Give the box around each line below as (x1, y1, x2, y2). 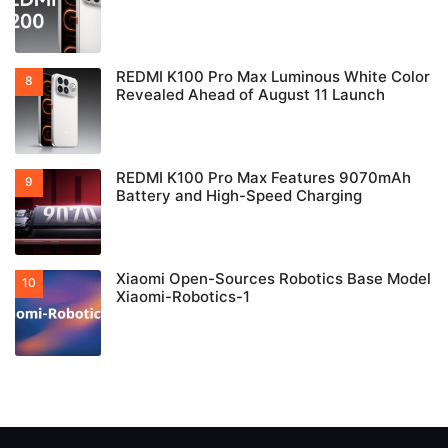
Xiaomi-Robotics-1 (116, 287, 250, 307)
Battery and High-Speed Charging (116, 186, 362, 206)
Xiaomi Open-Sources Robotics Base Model (116, 269, 431, 289)
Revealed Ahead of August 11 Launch (116, 85, 385, 105)
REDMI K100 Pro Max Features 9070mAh (116, 168, 411, 188)
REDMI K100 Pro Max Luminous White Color (116, 67, 430, 87)
